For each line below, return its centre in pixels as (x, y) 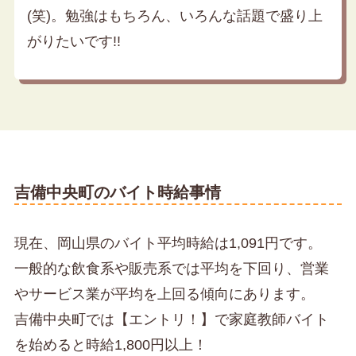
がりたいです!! (74, 42)
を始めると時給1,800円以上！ (110, 345)
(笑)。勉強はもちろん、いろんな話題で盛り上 (174, 16)
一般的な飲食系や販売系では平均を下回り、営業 (171, 269)
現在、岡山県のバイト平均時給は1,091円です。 (168, 244)
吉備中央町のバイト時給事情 (117, 193)
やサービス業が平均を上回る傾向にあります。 (164, 294)
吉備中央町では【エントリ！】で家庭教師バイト (171, 320)
